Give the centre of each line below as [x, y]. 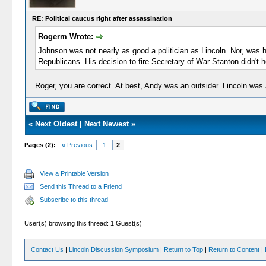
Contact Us [47, 249]
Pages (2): [40, 145]
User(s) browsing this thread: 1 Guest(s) [83, 223]
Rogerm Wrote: [66, 37]
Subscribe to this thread [74, 199]
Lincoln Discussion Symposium [114, 249]
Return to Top [184, 249]
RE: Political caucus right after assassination [102, 18]
